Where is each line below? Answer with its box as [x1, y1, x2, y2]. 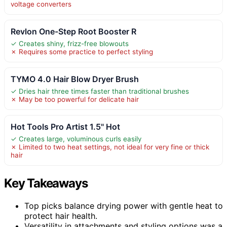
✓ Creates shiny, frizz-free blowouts [11, 39, 129, 48]
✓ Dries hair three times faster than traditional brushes [11, 87, 189, 95]
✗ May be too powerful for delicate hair [11, 95, 139, 103]
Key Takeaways [4, 175, 88, 191]
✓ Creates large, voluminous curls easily [11, 134, 141, 143]
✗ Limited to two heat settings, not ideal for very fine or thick [11, 142, 209, 151]
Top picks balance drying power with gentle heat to [24, 200, 223, 211]
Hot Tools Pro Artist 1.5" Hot [11, 121, 120, 132]
